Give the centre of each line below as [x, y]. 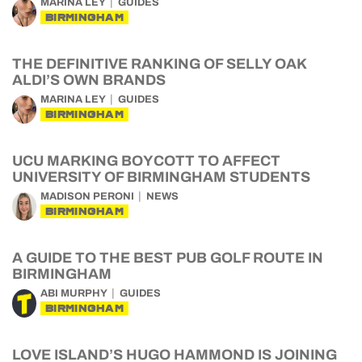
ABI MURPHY [74, 293]
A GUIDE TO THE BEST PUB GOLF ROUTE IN [168, 258]
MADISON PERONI [87, 196]
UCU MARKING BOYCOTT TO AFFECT [146, 161]
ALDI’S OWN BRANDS [89, 80]
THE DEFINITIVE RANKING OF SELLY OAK [159, 64]
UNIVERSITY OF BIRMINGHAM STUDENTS [161, 177]
